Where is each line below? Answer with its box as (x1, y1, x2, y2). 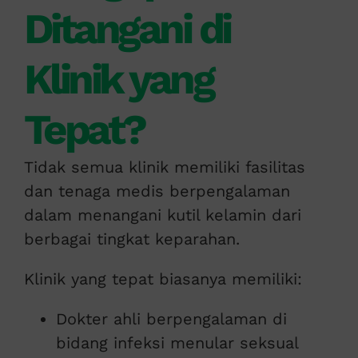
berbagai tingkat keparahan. (23, 229, 240, 249)
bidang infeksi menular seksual (55, 333, 298, 353)
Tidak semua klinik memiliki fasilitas (23, 157, 305, 177)
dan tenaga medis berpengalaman (23, 181, 290, 201)
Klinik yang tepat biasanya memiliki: (23, 269, 302, 289)
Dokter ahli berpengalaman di (55, 309, 287, 329)
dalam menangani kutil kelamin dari (23, 205, 301, 225)
